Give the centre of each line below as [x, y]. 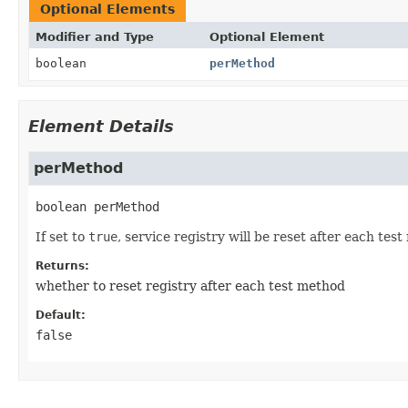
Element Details [101, 126]
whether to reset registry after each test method [190, 286]
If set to [62, 236]
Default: [61, 315]
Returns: [62, 265]
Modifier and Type [95, 36]
